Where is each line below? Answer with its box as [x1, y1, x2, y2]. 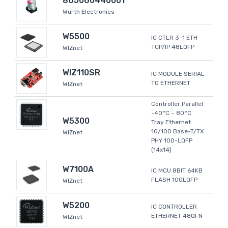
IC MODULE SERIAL [151, 70, 205, 78]
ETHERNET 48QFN [151, 212, 203, 220]
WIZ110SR [63, 68, 100, 78]
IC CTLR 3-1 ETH [151, 34, 197, 42]
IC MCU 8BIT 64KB [151, 167, 203, 175]
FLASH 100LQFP [151, 176, 197, 184]
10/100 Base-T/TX [151, 128, 204, 135]
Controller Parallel [151, 100, 203, 108]
